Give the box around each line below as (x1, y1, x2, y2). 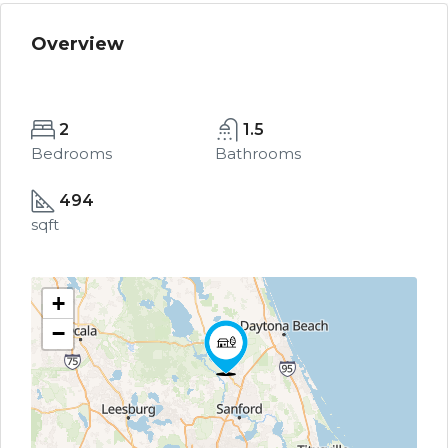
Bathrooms (214, 144, 301, 163)
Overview (31, 33, 124, 55)
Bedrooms (31, 144, 112, 163)
